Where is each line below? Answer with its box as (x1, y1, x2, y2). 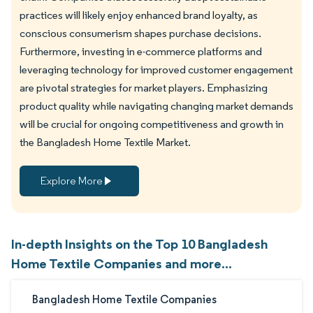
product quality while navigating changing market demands (20, 99, 293, 112)
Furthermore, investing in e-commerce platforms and (20, 44, 262, 58)
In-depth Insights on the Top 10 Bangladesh (11, 235, 268, 252)
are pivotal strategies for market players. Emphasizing (20, 80, 268, 94)
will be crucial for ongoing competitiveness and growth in (20, 117, 284, 131)
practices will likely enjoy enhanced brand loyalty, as (20, 8, 258, 22)
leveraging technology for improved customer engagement (20, 62, 293, 76)
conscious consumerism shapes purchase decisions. (20, 26, 261, 40)
